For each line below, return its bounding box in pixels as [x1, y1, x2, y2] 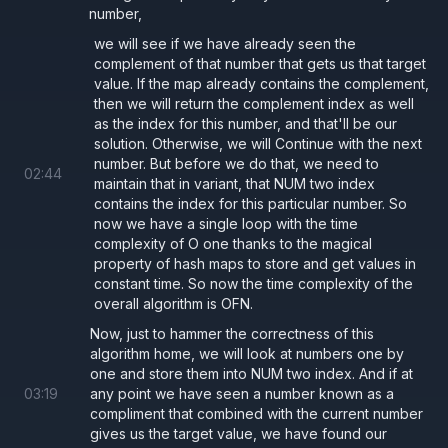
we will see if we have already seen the [94, 34, 356, 52]
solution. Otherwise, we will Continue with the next [94, 134, 422, 152]
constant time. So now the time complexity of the [94, 274, 413, 292]
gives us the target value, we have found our [90, 424, 387, 442]
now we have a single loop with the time [94, 214, 358, 232]
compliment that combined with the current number [90, 404, 423, 422]
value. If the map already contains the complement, [94, 74, 429, 92]
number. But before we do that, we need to [94, 154, 379, 172]
